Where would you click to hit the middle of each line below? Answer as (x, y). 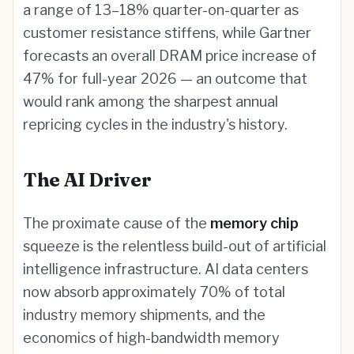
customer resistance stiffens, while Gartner (167, 33)
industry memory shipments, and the (144, 315)
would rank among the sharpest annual (151, 102)
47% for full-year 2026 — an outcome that (165, 79)
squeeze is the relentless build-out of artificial (175, 246)
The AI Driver (87, 180)
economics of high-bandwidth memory (151, 338)
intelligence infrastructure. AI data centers (166, 269)
